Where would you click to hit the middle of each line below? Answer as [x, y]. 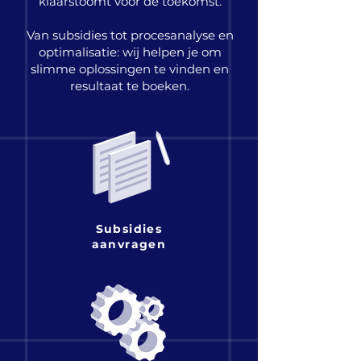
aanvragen [129, 244]
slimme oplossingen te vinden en [130, 69]
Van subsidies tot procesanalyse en [130, 35]
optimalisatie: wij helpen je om [130, 52]
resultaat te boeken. [130, 86]
